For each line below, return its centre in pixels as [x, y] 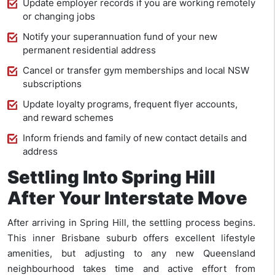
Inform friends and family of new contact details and [135, 138]
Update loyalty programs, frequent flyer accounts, [130, 104]
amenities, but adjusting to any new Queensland [131, 254]
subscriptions [52, 84]
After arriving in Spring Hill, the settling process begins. [131, 223]
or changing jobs [59, 17]
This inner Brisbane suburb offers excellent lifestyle [131, 238]
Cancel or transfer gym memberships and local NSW [136, 71]
